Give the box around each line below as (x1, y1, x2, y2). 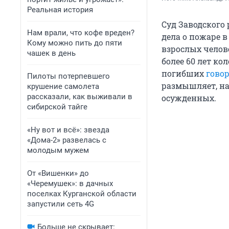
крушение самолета (27, 82, 99, 91)
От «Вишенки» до (27, 169, 89, 178)
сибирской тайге (27, 102, 87, 111)
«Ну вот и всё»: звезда (27, 125, 109, 134)
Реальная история (27, 5, 93, 14)
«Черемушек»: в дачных (27, 179, 113, 188)
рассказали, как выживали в (27, 92, 132, 101)
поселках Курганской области (27, 189, 136, 198)
